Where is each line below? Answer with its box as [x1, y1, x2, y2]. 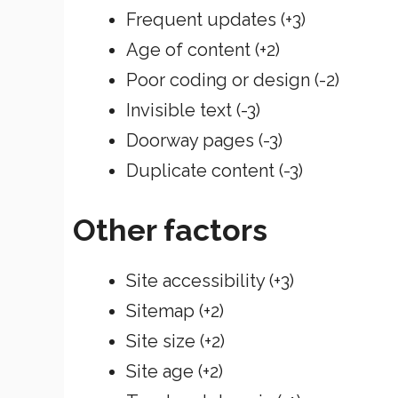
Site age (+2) [126, 360, 223, 382]
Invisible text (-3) [126, 99, 260, 121]
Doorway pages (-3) [126, 129, 283, 151]
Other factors [73, 211, 267, 248]
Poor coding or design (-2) [126, 68, 339, 91]
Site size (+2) [126, 330, 225, 352]
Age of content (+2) [126, 38, 280, 60]
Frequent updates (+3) [126, 8, 306, 30]
